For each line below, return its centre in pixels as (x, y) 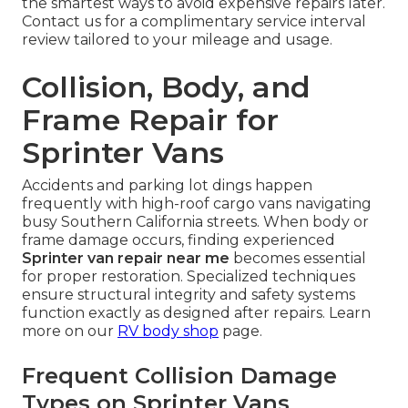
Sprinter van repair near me (126, 259)
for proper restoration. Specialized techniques (189, 277)
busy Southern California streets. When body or (195, 222)
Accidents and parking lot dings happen (167, 186)
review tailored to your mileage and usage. (177, 40)
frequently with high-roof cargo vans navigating (197, 204)
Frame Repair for (150, 120)
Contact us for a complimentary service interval (194, 22)
